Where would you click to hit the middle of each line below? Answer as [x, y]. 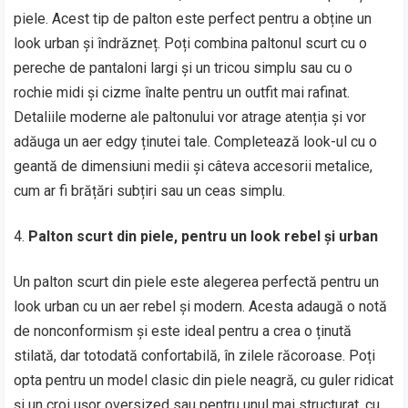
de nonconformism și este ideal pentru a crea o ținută [183, 331]
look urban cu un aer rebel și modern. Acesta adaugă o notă [201, 306]
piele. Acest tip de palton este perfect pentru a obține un [193, 18]
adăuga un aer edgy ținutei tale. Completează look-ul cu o [196, 141]
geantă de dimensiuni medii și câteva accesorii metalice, [194, 166]
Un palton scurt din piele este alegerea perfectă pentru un [197, 281]
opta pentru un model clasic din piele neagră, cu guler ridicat [204, 380]
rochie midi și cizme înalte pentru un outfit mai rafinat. [182, 92]
